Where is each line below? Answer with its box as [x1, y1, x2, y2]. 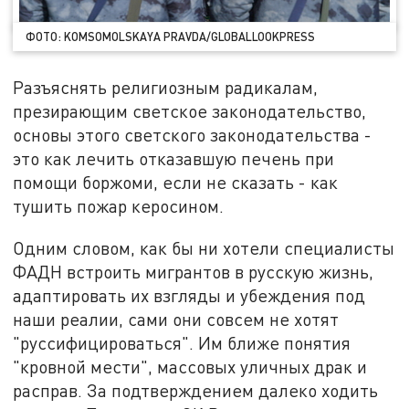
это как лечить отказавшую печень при [13, 147, 335, 169]
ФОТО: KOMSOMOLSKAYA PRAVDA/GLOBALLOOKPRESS [26, 29, 316, 45]
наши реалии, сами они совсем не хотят [13, 308, 340, 330]
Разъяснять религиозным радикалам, [13, 76, 319, 98]
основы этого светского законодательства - [13, 123, 372, 145]
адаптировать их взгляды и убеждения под [13, 284, 366, 306]
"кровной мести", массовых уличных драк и [13, 355, 368, 377]
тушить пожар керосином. [13, 194, 225, 216]
